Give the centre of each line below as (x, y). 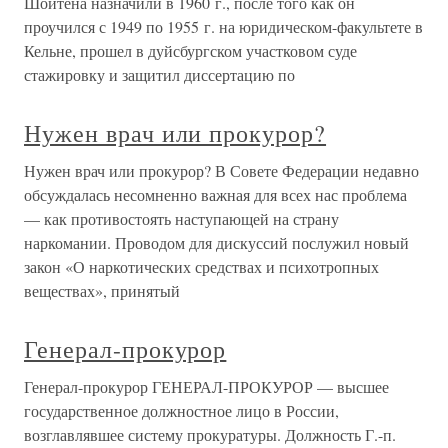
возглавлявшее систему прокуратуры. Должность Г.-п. (210, 434)
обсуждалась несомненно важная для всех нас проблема (215, 194)
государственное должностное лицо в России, (181, 410)
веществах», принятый (102, 290)
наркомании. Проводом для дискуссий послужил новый (216, 242)
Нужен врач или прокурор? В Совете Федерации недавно (221, 170)
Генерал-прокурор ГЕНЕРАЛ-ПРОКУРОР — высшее (206, 386)
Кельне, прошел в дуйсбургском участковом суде (190, 50)
